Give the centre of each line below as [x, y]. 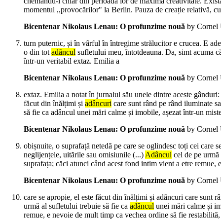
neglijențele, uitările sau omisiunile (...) [84, 155]
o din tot [37, 52]
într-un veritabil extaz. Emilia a [72, 61]
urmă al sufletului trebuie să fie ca [77, 206]
